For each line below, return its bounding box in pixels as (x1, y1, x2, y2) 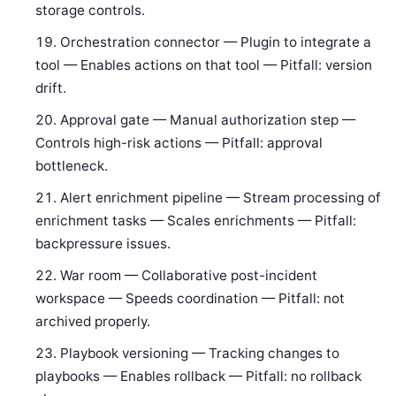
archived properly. (35, 313, 151, 331)
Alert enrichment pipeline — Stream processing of (60, 189, 382, 207)
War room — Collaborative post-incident (60, 267, 318, 285)
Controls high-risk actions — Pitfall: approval (35, 134, 324, 152)
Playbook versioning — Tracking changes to (60, 345, 340, 362)
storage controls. (35, 2, 146, 19)
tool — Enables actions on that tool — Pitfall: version (35, 57, 373, 74)
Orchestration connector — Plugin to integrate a (60, 34, 372, 51)
